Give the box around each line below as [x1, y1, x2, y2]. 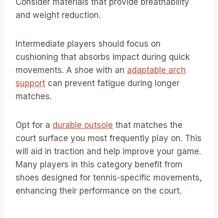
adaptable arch [127, 65, 186, 75]
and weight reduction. [16, 10, 101, 20]
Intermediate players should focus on [16, 39, 161, 49]
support [16, 78, 45, 88]
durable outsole [53, 120, 113, 130]
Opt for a [16, 120, 53, 130]
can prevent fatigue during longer [45, 78, 180, 88]
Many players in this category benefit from [16, 160, 182, 169]
